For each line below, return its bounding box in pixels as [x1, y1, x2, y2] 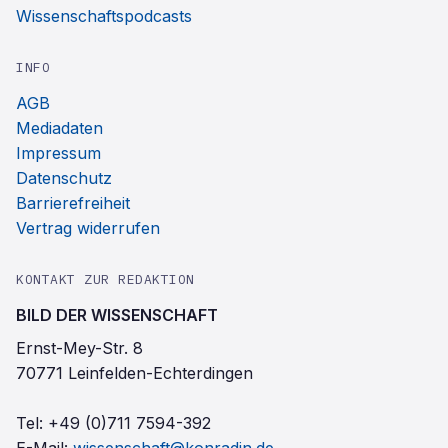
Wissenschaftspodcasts [16, 6, 192, 26]
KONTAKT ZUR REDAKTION [16, 271, 195, 288]
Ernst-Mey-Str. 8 [16, 338, 143, 358]
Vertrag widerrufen [16, 218, 160, 238]
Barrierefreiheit [16, 193, 130, 213]
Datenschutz [16, 168, 112, 188]
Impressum [16, 143, 101, 163]
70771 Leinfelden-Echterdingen [16, 363, 253, 383]
